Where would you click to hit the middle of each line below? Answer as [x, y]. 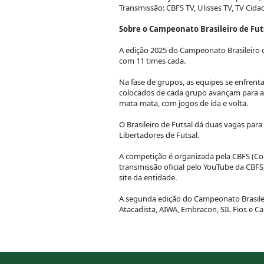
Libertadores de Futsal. [159, 135]
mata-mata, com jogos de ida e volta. [183, 103]
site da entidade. [148, 177]
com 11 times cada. [152, 61]
